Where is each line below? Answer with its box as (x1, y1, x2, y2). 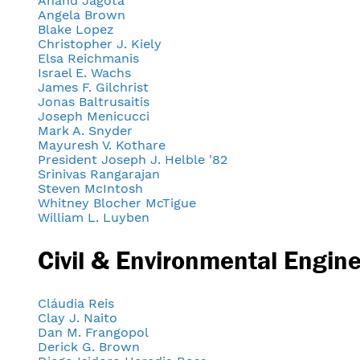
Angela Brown (38, 6, 125, 22)
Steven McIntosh (38, 180, 143, 196)
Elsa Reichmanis (38, 50, 139, 66)
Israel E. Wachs (38, 64, 131, 80)
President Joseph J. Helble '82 (38, 151, 227, 167)
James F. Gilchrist (38, 79, 149, 95)
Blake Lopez (38, 21, 114, 37)
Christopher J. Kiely (38, 35, 162, 51)
